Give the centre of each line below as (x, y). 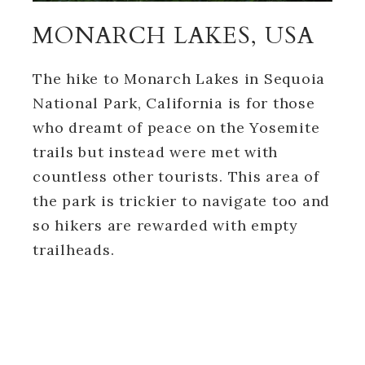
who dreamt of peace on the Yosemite (176, 127)
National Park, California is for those (174, 103)
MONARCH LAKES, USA (174, 35)
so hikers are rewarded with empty (165, 225)
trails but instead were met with (155, 152)
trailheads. (74, 249)
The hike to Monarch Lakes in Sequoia (179, 78)
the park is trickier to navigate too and (181, 200)
